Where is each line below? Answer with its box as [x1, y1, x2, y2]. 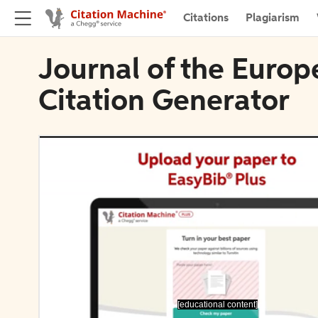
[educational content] [177, 299, 258, 309]
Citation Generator [38, 87, 290, 117]
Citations [183, 12, 229, 24]
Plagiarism [246, 12, 300, 24]
